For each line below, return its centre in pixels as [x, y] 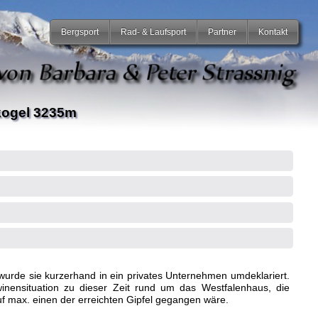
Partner [223, 32]
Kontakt [273, 32]
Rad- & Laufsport [154, 32]
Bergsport [80, 32]
